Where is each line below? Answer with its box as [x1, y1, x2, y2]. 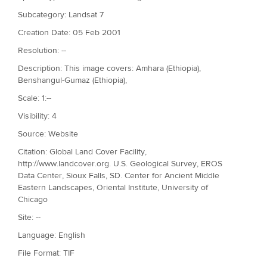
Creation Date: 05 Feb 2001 [18, 27, 120, 38]
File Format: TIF [18, 247, 74, 259]
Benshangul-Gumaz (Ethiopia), [18, 74, 127, 86]
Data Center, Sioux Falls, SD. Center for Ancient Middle [18, 170, 219, 181]
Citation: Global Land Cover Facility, [18, 146, 147, 157]
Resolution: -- [18, 45, 66, 56]
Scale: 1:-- [18, 92, 51, 104]
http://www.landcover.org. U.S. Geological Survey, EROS [18, 158, 222, 169]
